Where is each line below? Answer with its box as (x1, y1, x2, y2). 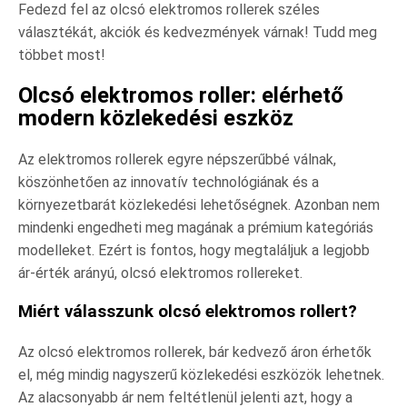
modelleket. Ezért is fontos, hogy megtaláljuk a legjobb (18, 241, 370, 259)
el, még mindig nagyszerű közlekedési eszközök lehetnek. (18, 366, 384, 384)
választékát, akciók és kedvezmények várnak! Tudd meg (18, 23, 377, 41)
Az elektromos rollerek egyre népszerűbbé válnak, (18, 150, 336, 168)
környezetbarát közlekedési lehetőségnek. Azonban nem (18, 195, 380, 213)
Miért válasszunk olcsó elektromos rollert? (18, 302, 357, 323)
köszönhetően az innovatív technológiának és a (18, 173, 319, 191)
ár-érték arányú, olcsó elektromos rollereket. (18, 263, 303, 282)
